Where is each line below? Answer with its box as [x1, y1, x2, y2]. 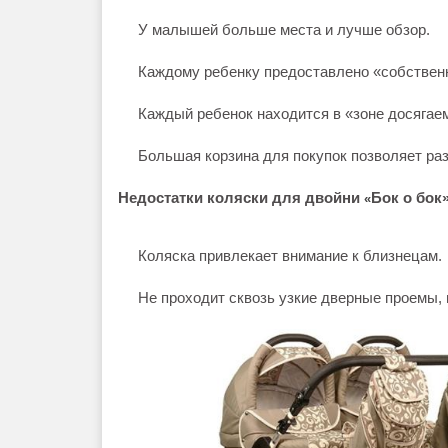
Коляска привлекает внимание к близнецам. [138, 247, 442, 264]
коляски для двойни [207, 189, 364, 206]
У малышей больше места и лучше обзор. [138, 21, 430, 38]
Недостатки [118, 189, 207, 206]
